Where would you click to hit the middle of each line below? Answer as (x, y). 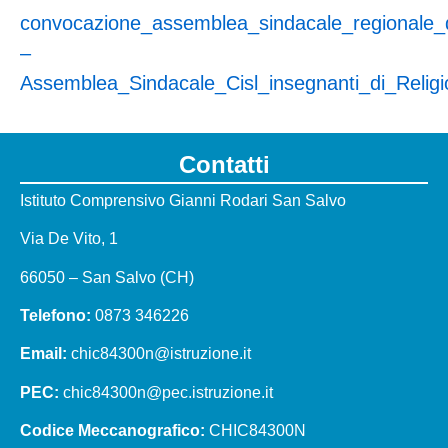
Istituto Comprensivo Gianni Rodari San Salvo (183, 200)
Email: (43, 354)
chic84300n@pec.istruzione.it (168, 392)
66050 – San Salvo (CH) (107, 277)
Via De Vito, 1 (69, 239)
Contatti (224, 164)
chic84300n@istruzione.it (161, 354)
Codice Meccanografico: (112, 431)
